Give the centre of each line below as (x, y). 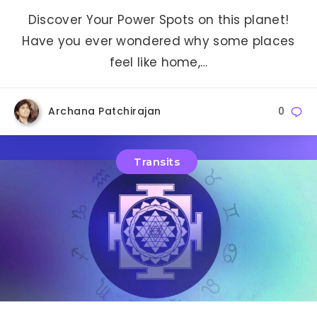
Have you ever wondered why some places (158, 41)
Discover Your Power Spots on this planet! (158, 20)
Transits (157, 161)
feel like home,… (158, 63)
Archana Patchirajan (105, 111)
